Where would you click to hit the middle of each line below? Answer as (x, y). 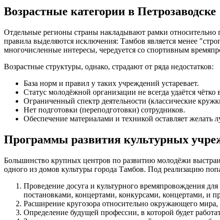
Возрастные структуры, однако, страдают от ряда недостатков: (109, 67)
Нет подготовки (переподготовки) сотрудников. (104, 110)
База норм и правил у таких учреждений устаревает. (111, 83)
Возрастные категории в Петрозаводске (110, 12)
